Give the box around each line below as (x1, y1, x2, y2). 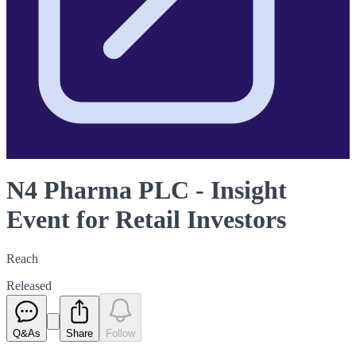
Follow (106, 327, 135, 339)
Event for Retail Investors (6, 205, 286, 234)
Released (6, 278, 52, 292)
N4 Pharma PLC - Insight (6, 176, 287, 205)
